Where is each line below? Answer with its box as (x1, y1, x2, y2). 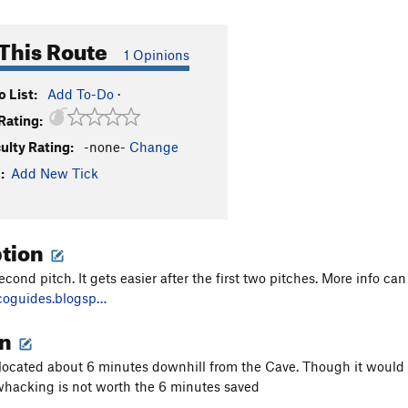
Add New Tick (11, 165, 98, 181)
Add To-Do (47, 86, 114, 102)
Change (129, 138, 178, 155)
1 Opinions (124, 46, 189, 63)
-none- (84, 138, 126, 155)
